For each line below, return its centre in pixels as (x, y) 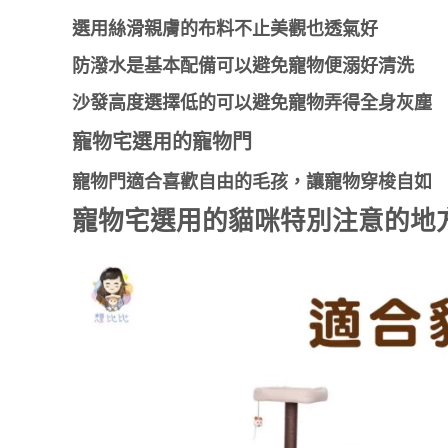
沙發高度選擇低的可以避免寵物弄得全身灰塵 (252, 102)
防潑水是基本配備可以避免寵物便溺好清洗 (243, 65)
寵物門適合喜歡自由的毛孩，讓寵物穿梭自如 (252, 181)
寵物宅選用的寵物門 (162, 141)
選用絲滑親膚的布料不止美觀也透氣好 (225, 28)
